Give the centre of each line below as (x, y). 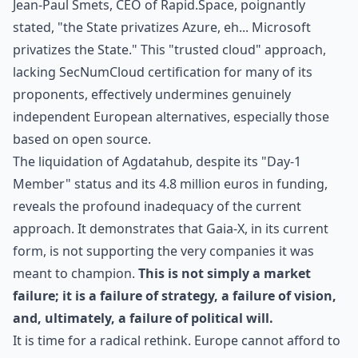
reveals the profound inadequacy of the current (157, 206)
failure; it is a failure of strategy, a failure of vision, (175, 296)
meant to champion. (76, 273)
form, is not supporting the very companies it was (163, 251)
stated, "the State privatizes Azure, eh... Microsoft (162, 27)
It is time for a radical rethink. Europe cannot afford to (177, 340)
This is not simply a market (225, 273)
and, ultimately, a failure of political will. (143, 318)
